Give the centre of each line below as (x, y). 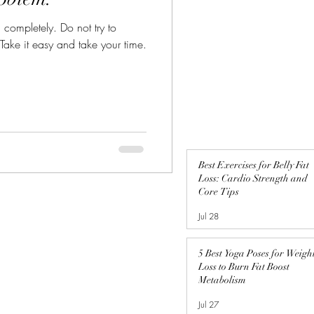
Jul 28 (209, 216)
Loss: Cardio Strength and (253, 178)
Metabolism (222, 280)
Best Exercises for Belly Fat (254, 165)
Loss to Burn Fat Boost (244, 267)
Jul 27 (209, 304)
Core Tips (219, 192)
